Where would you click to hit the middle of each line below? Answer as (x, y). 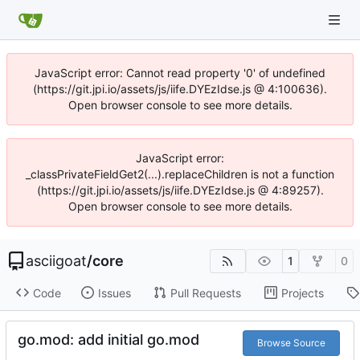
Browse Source (291, 343)
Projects (302, 292)
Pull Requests (205, 292)
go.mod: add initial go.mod (108, 340)
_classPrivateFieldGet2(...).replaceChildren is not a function (180, 174)
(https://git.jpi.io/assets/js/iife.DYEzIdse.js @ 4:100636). (180, 89)
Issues (114, 292)
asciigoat (56, 261)
